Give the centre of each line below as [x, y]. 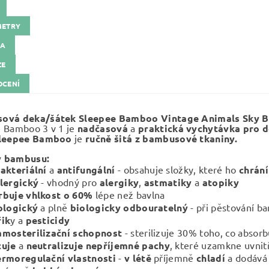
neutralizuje [55, 245]
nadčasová [103, 128]
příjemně [174, 258]
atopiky [220, 182]
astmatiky [168, 182]
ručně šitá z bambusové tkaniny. [162, 138]
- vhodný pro [69, 182]
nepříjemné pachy [128, 245]
